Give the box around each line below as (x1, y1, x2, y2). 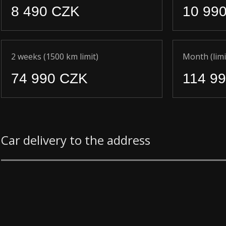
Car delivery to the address (1, 132, 150, 148)
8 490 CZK (11, 4, 80, 19)
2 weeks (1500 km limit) (11, 51, 98, 62)
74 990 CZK (11, 71, 88, 86)
